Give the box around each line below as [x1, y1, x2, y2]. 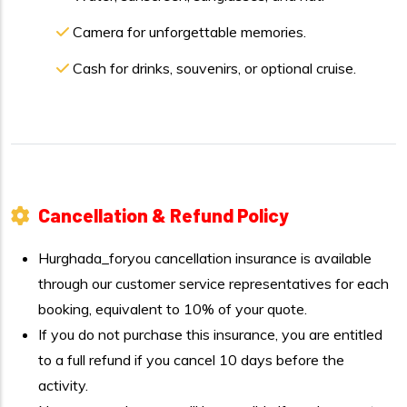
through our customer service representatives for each [38, 274, 389, 293]
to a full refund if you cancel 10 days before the [38, 351, 344, 369]
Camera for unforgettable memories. [73, 23, 306, 41]
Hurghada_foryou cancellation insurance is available [38, 249, 372, 267]
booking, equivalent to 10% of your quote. [38, 300, 307, 318]
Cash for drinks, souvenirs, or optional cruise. [73, 59, 356, 77]
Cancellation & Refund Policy [38, 203, 289, 226]
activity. [38, 376, 88, 394]
